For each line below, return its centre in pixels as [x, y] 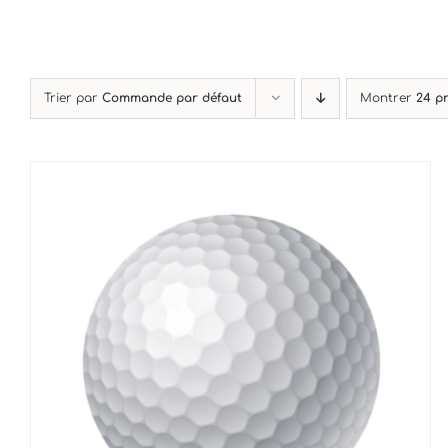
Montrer [388, 98]
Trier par [73, 98]
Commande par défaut [172, 98]
